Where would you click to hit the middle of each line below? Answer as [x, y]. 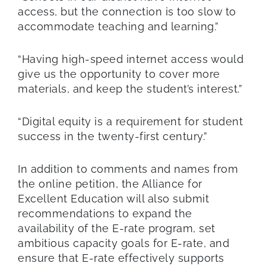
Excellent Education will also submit [113, 198]
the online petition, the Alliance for [110, 183]
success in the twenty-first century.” [113, 136]
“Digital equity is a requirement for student [130, 121]
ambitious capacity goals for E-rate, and [123, 243]
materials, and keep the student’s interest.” [130, 88]
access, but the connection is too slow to [127, 11]
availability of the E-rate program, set [117, 228]
